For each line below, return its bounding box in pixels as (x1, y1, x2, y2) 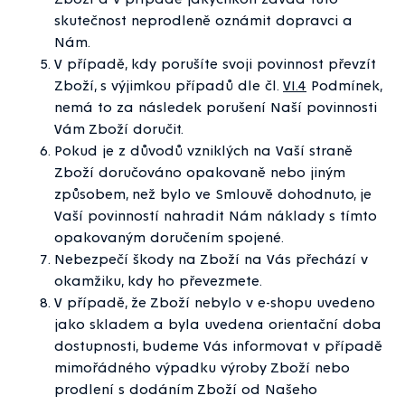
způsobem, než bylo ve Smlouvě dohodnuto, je (54, 184, 372, 202)
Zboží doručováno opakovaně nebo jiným (54, 163, 345, 181)
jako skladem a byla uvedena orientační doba (54, 315, 381, 333)
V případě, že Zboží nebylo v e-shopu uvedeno (54, 293, 375, 311)
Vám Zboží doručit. (54, 119, 184, 137)
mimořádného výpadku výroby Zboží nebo (54, 358, 350, 376)
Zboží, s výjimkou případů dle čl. (54, 76, 283, 94)
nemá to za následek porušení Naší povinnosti (54, 98, 377, 116)
